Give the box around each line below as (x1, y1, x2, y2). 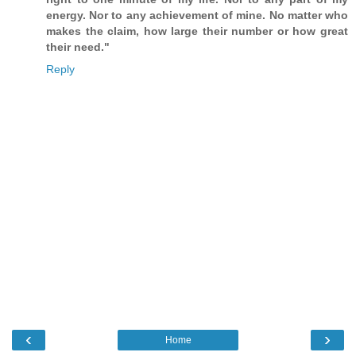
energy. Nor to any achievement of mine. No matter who (46, 8, 348, 21)
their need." (46, 40, 110, 53)
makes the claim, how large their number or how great (46, 24, 348, 37)
